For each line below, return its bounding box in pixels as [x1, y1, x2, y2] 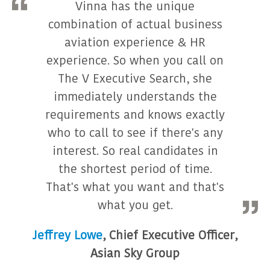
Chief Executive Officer [109, 227, 234, 244]
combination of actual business [48, 16, 222, 33]
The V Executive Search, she [58, 70, 212, 87]
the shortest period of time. [58, 160, 212, 178]
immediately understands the [53, 88, 217, 105]
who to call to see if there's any [47, 124, 223, 142]
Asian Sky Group [90, 245, 180, 262]
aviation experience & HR [64, 34, 206, 51]
